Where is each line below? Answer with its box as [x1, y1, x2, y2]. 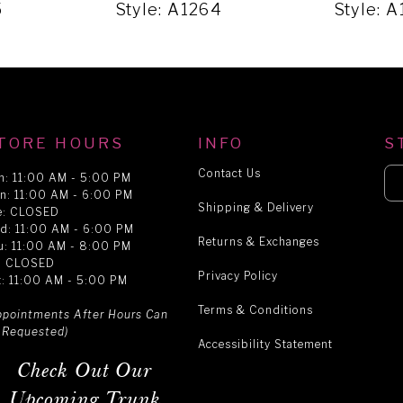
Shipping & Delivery [197, 201, 314, 215]
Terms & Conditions [197, 303, 313, 318]
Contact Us [197, 166, 261, 181]
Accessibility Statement [197, 337, 333, 352]
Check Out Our [17, 359, 153, 384]
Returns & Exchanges [197, 235, 319, 249]
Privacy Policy [197, 269, 278, 283]
